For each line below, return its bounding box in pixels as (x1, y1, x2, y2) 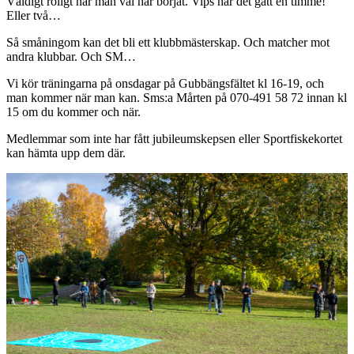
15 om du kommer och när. (6, 105, 141, 119)
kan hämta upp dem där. (6, 146, 126, 160)
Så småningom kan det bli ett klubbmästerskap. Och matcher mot (6, 36, 330, 50)
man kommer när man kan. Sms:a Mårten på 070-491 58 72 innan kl (6, 91, 347, 105)
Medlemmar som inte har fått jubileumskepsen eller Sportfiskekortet (6, 132, 342, 146)
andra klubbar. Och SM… (6, 50, 136, 64)
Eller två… (6, 9, 61, 23)
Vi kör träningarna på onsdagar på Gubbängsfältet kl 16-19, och (6, 77, 324, 91)
